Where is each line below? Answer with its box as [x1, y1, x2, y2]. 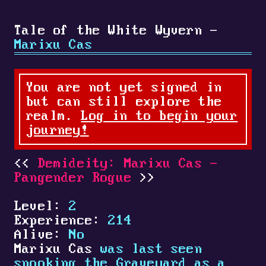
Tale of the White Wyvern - [14, 24, 218, 39]
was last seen [93, 242, 202, 257]
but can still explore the [26, 95, 223, 110]
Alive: [14, 228, 62, 243]
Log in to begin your [81, 109, 238, 124]
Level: [14, 199, 62, 214]
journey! [26, 123, 89, 138]
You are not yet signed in [26, 81, 223, 96]
